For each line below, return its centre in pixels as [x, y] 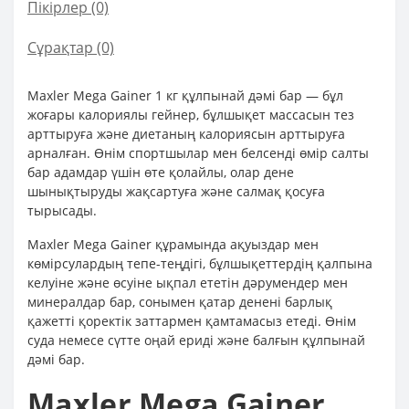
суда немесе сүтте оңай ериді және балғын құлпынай [196, 340]
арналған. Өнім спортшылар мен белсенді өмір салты [198, 153]
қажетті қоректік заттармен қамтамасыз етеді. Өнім [192, 321]
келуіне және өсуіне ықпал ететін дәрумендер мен [188, 283]
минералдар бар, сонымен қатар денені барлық [180, 302]
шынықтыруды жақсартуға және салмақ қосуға [176, 191]
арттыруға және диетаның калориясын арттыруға [186, 134]
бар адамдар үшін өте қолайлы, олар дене [161, 172]
